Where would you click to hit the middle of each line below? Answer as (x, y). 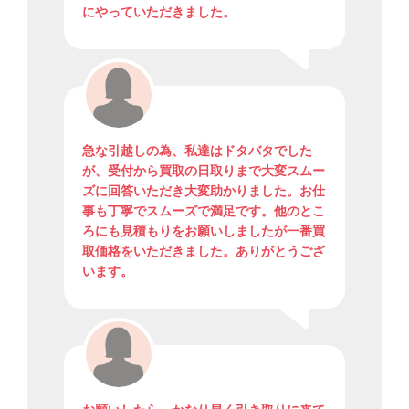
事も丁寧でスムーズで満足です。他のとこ (204, 211)
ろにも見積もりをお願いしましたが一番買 (204, 231)
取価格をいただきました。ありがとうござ (204, 251)
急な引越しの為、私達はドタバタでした (197, 151)
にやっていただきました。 (159, 12)
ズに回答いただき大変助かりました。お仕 (204, 191)
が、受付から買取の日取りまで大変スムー (204, 171)
